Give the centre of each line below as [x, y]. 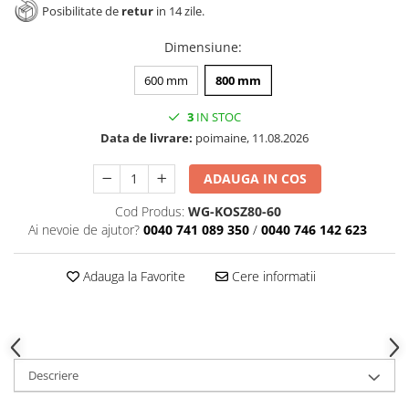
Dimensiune [201, 47]
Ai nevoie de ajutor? [84, 230]
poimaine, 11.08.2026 [251, 138]
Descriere [53, 376]
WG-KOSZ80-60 [234, 212]
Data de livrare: [147, 138]
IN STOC [217, 117]
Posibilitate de [80, 11]
